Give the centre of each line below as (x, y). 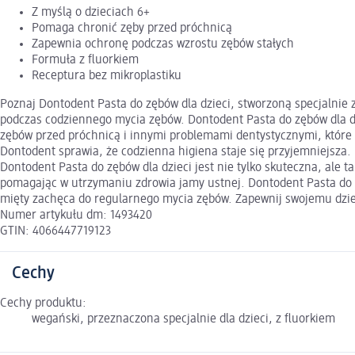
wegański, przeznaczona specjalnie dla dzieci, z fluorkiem (183, 320)
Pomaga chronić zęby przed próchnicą (132, 29)
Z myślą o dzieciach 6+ (91, 13)
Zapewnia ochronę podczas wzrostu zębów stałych (163, 45)
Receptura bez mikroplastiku (107, 76)
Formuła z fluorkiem (85, 61)
